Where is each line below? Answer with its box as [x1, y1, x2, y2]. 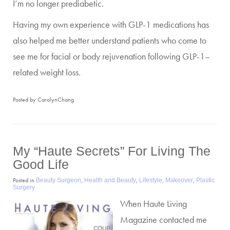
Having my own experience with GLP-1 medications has [13, 18, 209, 30]
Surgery [13, 183, 35, 191]
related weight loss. [13, 66, 81, 78]
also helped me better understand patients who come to [13, 34, 206, 46]
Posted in [13, 176, 36, 184]
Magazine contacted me [120, 214, 207, 225]
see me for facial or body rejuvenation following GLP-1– [13, 50, 210, 62]
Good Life [13, 157, 69, 171]
